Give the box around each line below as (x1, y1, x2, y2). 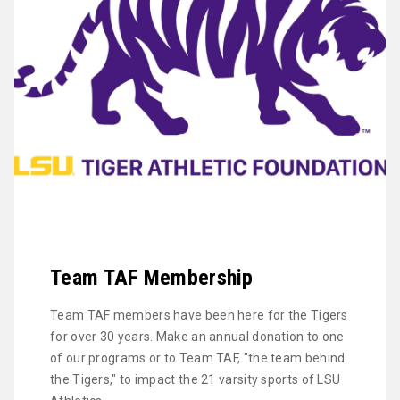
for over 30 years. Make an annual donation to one (50, 329, 345, 345)
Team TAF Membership (50, 265, 254, 291)
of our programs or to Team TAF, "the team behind (50, 351, 346, 366)
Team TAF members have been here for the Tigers (50, 308, 348, 323)
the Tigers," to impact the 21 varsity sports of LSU (50, 372, 341, 387)
